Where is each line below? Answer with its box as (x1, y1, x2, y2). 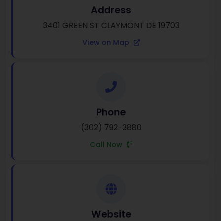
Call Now (90, 140, 124, 150)
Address (91, 3, 131, 17)
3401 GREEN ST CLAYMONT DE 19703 (42, 20, 180, 32)
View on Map (82, 37, 131, 48)
